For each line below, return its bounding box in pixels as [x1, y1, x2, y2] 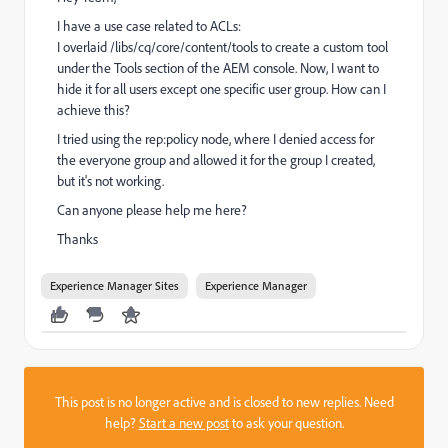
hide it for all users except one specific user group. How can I [57, 80, 386, 97]
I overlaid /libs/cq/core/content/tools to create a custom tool [57, 38, 388, 55]
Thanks [57, 230, 98, 247]
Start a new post [138, 414, 229, 431]
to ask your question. [228, 414, 344, 431]
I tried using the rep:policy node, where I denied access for [57, 130, 374, 147]
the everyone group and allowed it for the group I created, [57, 151, 375, 168]
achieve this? [57, 101, 130, 118]
